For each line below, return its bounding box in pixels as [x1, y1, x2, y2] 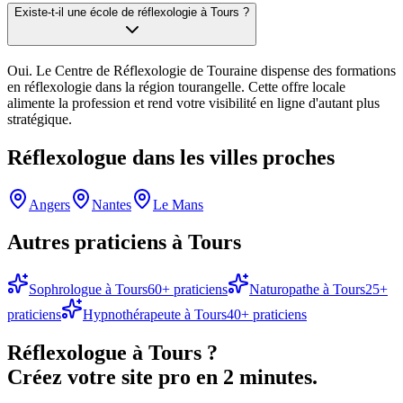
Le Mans [153, 196, 203, 212]
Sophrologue [29, 282, 102, 298]
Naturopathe [249, 282, 319, 298]
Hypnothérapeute [83, 307, 181, 323]
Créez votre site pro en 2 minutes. [7, 365, 318, 390]
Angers [29, 196, 70, 212]
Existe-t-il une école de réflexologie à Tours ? [14, 5, 249, 20]
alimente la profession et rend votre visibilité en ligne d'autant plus [7, 94, 380, 111]
